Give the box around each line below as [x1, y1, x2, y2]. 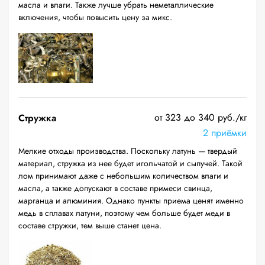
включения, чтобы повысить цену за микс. [18, 11, 172, 23]
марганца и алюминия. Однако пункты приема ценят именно [18, 195, 244, 206]
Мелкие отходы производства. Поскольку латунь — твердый [18, 145, 237, 157]
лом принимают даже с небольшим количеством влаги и [18, 170, 228, 182]
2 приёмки [203, 126, 247, 140]
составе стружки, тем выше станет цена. [18, 219, 161, 231]
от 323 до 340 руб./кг [154, 111, 247, 124]
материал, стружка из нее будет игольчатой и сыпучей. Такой [18, 157, 243, 169]
